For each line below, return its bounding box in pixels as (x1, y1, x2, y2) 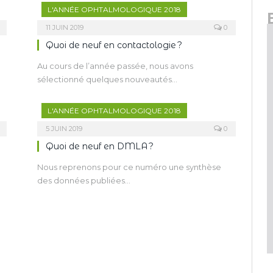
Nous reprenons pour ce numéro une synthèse (37, 162, 221, 172)
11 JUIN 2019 (46, 23, 83, 32)
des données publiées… (37, 175, 130, 185)
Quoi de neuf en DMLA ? (46, 141, 154, 152)
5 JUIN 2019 (46, 124, 82, 133)
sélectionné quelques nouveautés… (37, 74, 177, 84)
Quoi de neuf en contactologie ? (46, 40, 182, 51)
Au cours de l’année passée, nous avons (37, 61, 193, 71)
